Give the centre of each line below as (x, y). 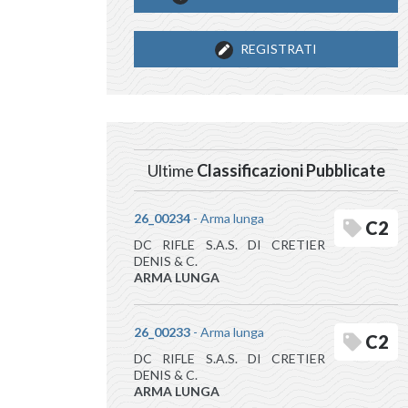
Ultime (172, 170)
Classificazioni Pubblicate (291, 170)
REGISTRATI (277, 49)
